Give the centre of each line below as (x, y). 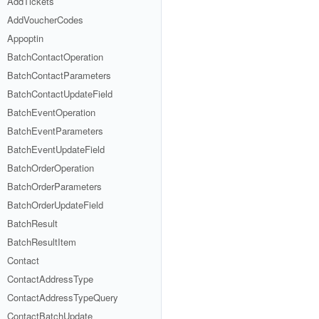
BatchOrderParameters (54, 186)
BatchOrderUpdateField (55, 205)
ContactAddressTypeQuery (63, 297)
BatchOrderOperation (51, 168)
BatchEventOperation (51, 112)
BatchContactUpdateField (60, 94)
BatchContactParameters (59, 75)
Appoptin (25, 38)
